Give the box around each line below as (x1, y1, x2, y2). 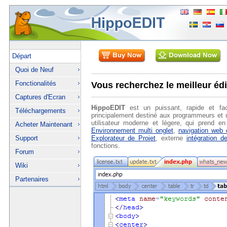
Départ (12, 52, 31, 60)
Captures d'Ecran (15, 93, 65, 101)
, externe (156, 134, 186, 142)
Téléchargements (15, 107, 66, 115)
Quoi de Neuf (15, 66, 54, 73)
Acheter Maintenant (15, 121, 72, 128)
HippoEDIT (91, 103, 125, 111)
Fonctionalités (15, 80, 56, 87)
